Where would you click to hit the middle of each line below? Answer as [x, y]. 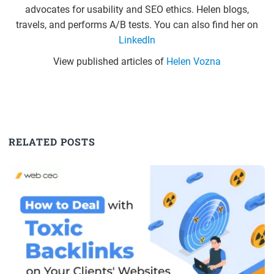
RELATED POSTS [52, 141]
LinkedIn [137, 40]
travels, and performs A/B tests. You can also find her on [137, 25]
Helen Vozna [193, 62]
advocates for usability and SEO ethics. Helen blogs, [137, 10]
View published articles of [109, 62]
